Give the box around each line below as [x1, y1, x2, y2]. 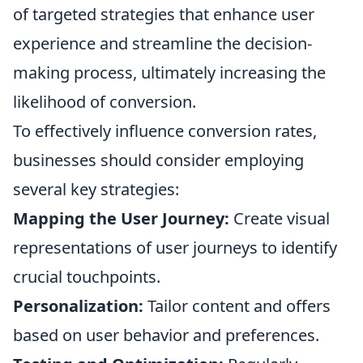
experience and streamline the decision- [13, 32, 312, 54]
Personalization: [13, 295, 143, 317]
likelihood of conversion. [13, 91, 196, 113]
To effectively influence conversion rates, [13, 120, 317, 142]
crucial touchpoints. [13, 266, 160, 288]
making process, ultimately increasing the [13, 62, 326, 83]
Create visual [229, 207, 330, 229]
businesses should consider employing [13, 149, 304, 171]
